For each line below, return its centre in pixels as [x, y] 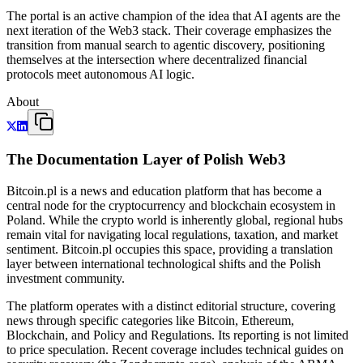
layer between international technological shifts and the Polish [164, 263]
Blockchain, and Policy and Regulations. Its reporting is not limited [177, 335]
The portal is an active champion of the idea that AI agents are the [173, 16]
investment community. [66, 278]
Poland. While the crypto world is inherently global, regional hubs [175, 220]
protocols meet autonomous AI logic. [100, 75]
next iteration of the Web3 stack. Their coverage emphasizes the [169, 31]
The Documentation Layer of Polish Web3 [146, 159]
